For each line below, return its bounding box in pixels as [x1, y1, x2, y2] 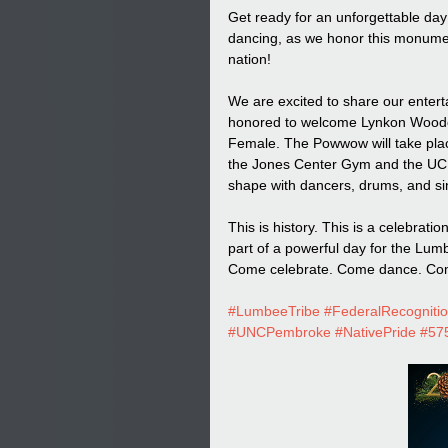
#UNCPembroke [228, 324, 331, 340]
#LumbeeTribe [228, 303, 320, 319]
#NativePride [335, 324, 416, 340]
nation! [228, 51, 271, 67]
